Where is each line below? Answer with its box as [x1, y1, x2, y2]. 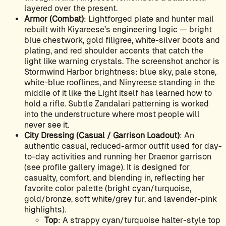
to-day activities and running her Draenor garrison [24, 152, 211, 162]
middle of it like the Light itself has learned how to [24, 88, 212, 98]
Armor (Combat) [24, 14, 84, 24]
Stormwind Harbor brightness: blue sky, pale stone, [24, 67, 216, 77]
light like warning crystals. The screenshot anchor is [24, 56, 219, 67]
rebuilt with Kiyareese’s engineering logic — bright [24, 25, 212, 35]
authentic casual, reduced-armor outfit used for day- [24, 141, 222, 151]
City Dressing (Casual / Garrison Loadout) [24, 131, 180, 141]
